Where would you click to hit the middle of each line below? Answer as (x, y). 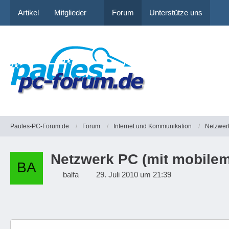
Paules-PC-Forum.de (40, 126)
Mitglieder (70, 13)
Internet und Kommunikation (153, 126)
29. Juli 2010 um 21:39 (134, 175)
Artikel (28, 13)
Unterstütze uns (176, 13)
